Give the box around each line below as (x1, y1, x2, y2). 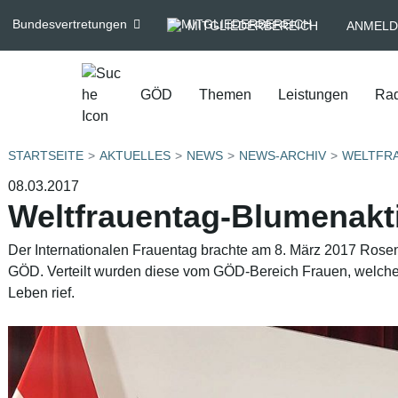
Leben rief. (8, 285, 75, 300)
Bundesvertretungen (12, 17, 127, 31)
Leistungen (278, 87, 348, 102)
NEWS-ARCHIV (239, 148, 326, 163)
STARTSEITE (8, 148, 84, 163)
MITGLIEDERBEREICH (187, 18, 318, 33)
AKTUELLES (99, 148, 171, 163)
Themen (199, 87, 251, 102)
